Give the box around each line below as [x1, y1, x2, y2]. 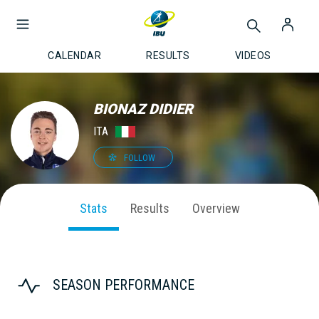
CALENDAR [48, 50, 102, 61]
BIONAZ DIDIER [93, 100, 193, 117]
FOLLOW [123, 152, 155, 163]
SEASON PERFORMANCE [53, 276, 194, 294]
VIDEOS [234, 50, 271, 61]
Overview [192, 201, 240, 216]
